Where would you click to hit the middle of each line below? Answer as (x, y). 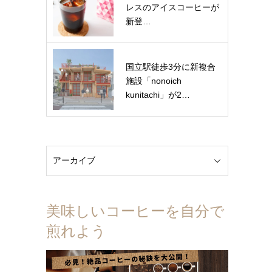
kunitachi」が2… (158, 95)
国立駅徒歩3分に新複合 (171, 67)
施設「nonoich (154, 81)
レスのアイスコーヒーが (172, 7)
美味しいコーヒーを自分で (135, 211)
